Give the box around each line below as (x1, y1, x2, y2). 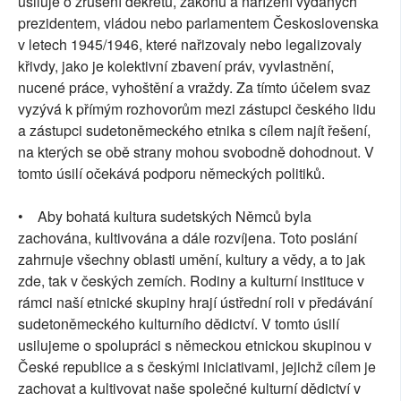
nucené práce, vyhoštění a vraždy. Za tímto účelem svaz (18, 77, 371, 98)
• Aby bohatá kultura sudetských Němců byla (18, 206, 311, 227)
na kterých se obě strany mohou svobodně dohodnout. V (18, 141, 374, 163)
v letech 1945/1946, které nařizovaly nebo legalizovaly (18, 34, 362, 55)
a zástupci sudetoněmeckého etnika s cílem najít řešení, (18, 120, 371, 141)
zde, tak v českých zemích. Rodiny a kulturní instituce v (18, 270, 364, 292)
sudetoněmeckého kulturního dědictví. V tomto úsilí (18, 313, 339, 335)
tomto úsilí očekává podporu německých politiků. (18, 163, 325, 184)
